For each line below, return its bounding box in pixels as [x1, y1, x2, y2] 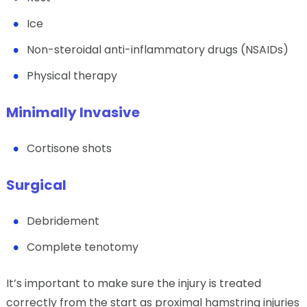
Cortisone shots [26, 140, 112, 156]
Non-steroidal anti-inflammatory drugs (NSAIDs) [26, 41, 288, 58]
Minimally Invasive [5, 102, 140, 122]
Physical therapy [26, 67, 117, 84]
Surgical [5, 175, 66, 195]
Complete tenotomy [26, 238, 138, 255]
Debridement [26, 212, 99, 229]
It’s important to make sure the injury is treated [5, 275, 261, 291]
